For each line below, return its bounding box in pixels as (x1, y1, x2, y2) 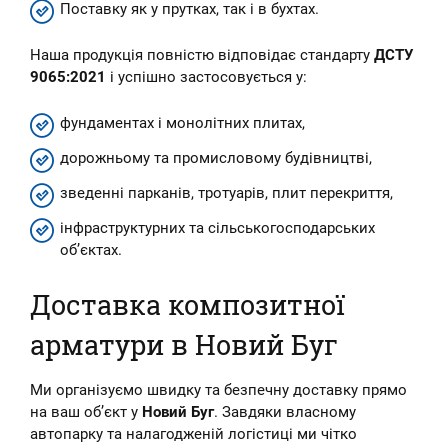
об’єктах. (60, 241, 122, 259)
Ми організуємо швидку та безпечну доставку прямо (30, 380, 407, 399)
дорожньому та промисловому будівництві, (60, 149, 372, 167)
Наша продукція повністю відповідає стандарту (30, 46, 374, 64)
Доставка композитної (30, 287, 345, 322)
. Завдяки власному (214, 402, 356, 421)
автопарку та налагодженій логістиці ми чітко (30, 424, 357, 443)
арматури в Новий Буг (30, 327, 338, 362)
